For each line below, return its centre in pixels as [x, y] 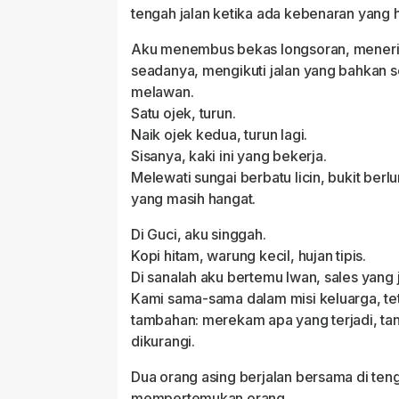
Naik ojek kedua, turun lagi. [220, 135]
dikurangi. [163, 342]
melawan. [163, 92]
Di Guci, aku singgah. [199, 235]
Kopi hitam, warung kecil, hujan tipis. [249, 256]
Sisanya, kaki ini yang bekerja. [229, 156]
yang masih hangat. [194, 199]
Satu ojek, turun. [183, 114]
